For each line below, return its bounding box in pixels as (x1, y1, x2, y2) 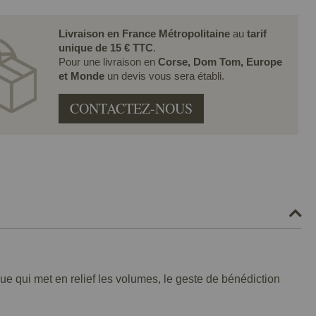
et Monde (58, 69, 107, 82)
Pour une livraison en (58, 55, 158, 68)
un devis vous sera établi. (107, 69, 224, 82)
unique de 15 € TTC (58, 41, 153, 54)
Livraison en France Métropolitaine (58, 27, 230, 39)
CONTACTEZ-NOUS (69, 98, 193, 118)
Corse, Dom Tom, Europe (157, 55, 282, 68)
